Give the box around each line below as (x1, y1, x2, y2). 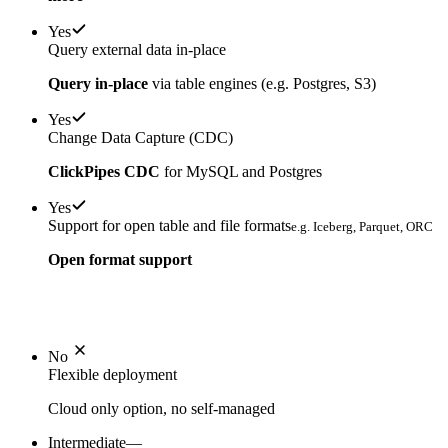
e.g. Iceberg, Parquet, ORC (291, 219, 433, 235)
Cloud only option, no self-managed (48, 400, 275, 418)
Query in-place (48, 75, 148, 93)
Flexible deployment (48, 366, 177, 384)
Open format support (48, 251, 192, 269)
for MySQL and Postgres (160, 163, 322, 181)
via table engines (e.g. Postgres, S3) (148, 75, 376, 93)
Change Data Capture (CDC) (48, 129, 233, 147)
